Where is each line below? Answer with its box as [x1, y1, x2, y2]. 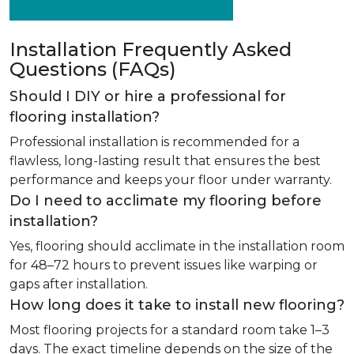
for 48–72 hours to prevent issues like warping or [9, 258, 318, 273]
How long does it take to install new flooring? [9, 296, 345, 314]
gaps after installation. [9, 277, 148, 292]
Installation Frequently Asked [9, 38, 292, 61]
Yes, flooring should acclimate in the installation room [9, 239, 345, 254]
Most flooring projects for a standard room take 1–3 [9, 322, 330, 337]
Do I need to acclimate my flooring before [9, 192, 322, 209]
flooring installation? [9, 108, 160, 126]
